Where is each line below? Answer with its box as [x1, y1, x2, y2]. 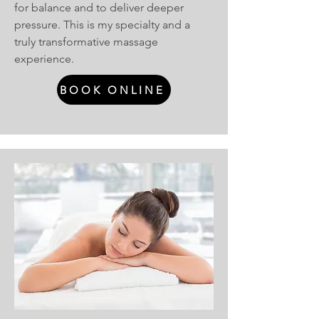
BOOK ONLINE [60, 83, 165, 97]
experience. [14, 52, 74, 66]
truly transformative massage [14, 35, 158, 48]
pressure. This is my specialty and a [14, 18, 190, 31]
